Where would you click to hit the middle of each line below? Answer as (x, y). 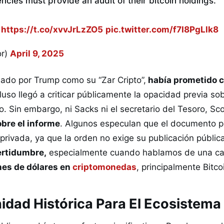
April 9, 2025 (37, 53)
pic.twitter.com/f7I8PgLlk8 (162, 30)
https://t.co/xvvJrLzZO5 (52, 30)
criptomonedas (104, 167)
